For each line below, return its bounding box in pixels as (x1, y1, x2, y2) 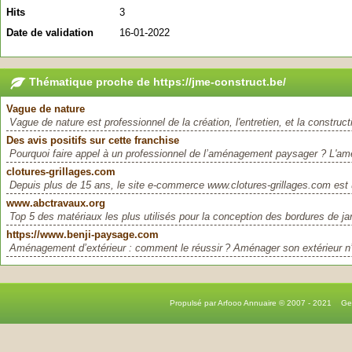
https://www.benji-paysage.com (6, 229, 159, 240)
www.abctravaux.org (6, 197, 105, 209)
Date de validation (6, 27, 93, 38)
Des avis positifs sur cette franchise (6, 134, 179, 146)
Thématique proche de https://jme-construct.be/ (29, 75, 286, 88)
